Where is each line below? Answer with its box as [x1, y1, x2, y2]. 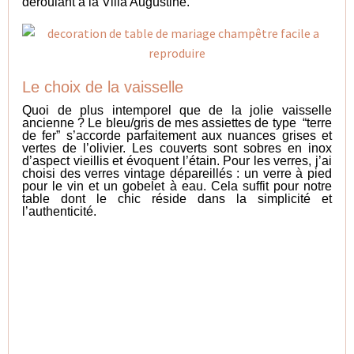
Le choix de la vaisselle [22, 77, 184, 96]
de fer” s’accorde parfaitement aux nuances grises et [22, 129, 332, 143]
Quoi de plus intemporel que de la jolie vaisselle [22, 104, 332, 118]
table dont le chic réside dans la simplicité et [22, 192, 332, 206]
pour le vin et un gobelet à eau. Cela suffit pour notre [22, 179, 332, 194]
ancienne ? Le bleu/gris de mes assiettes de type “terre [22, 116, 332, 130]
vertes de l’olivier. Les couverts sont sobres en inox [22, 141, 332, 156]
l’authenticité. [22, 205, 97, 219]
